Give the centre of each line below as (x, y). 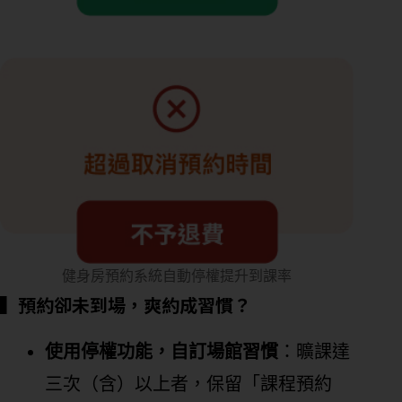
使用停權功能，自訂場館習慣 (162, 351)
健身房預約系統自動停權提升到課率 (177, 275)
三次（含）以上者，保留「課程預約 (188, 384)
